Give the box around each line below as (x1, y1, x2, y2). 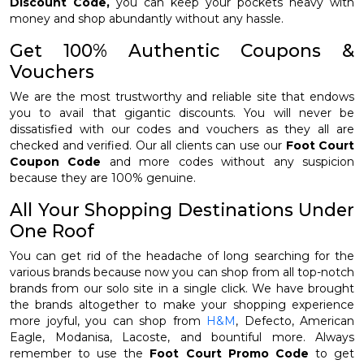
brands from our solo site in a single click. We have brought (10, 281, 354, 297)
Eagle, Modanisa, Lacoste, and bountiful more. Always (10, 330, 354, 345)
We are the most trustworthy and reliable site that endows (10, 89, 354, 105)
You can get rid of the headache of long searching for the (10, 249, 354, 264)
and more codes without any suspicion (101, 154, 355, 170)
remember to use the (10, 346, 150, 362)
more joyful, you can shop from (10, 314, 206, 329)
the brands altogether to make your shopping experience (10, 297, 354, 313)
